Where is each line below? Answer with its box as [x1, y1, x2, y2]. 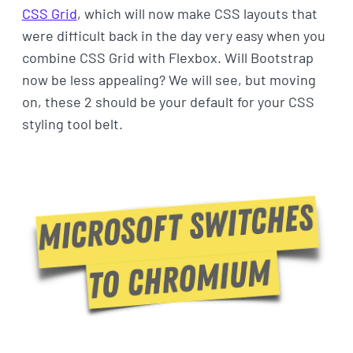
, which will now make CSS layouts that [76, 4, 318, 22]
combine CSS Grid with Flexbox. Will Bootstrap [21, 48, 314, 66]
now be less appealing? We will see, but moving [21, 70, 316, 88]
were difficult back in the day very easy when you [21, 26, 325, 44]
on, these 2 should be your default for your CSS [21, 92, 314, 110]
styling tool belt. [21, 114, 123, 132]
